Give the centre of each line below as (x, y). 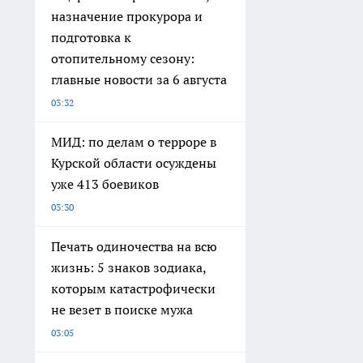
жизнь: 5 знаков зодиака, (129, 268)
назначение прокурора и (127, 17)
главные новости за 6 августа (139, 80)
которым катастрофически (133, 289)
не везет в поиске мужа (122, 310)
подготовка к (91, 38)
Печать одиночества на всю (134, 247)
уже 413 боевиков (105, 184)
